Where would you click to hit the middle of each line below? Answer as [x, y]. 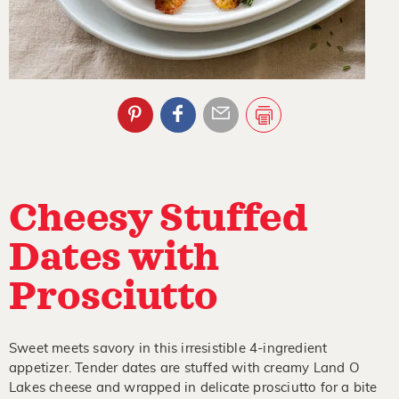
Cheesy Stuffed [159, 219]
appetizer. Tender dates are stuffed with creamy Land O [184, 368]
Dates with [114, 258]
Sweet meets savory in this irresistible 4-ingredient [168, 349]
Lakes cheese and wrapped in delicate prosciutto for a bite [193, 388]
